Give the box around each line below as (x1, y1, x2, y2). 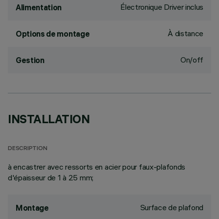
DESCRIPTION (8, 146, 47, 152)
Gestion (16, 55, 44, 65)
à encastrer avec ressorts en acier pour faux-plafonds (8, 162, 186, 172)
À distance (168, 28, 203, 38)
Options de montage (16, 29, 90, 39)
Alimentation (16, 2, 62, 12)
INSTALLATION (8, 111, 90, 126)
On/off (180, 55, 203, 65)
